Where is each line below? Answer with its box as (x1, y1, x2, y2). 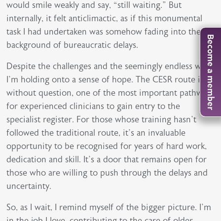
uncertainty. (6, 181, 52, 192)
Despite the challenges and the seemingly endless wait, (6, 61, 213, 72)
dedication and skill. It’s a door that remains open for (6, 154, 207, 165)
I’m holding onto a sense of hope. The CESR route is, (6, 74, 206, 85)
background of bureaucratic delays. (6, 39, 139, 51)
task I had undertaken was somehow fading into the (6, 26, 201, 37)
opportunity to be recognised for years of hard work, (6, 141, 207, 152)
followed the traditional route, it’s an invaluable (6, 127, 186, 139)
